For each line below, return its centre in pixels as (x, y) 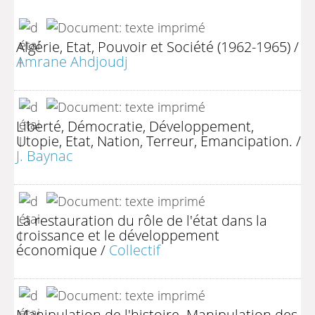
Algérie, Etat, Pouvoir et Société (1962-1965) (153, 47)
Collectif (135, 250)
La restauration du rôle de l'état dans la (142, 220)
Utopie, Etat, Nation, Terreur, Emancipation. (154, 141)
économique (57, 250)
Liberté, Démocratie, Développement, (135, 126)
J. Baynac (45, 156)
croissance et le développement (118, 235)
